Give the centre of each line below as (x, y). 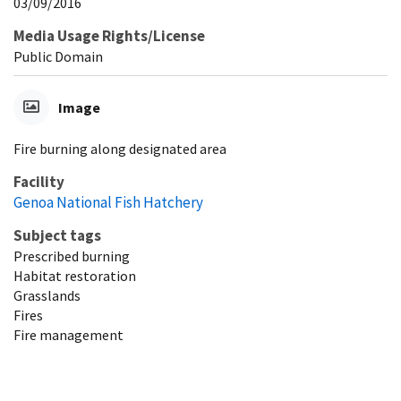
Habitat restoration (75, 276)
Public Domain (58, 56)
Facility (39, 182)
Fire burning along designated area (120, 149)
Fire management (68, 335)
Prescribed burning (72, 256)
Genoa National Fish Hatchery (108, 202)
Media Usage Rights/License (109, 36)
